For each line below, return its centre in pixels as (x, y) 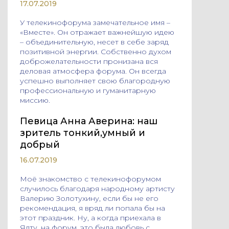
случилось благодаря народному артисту (97, 189)
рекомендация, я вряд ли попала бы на (93, 208)
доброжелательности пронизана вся (89, 61)
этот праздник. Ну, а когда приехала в (90, 218)
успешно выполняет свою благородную (95, 81)
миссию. (35, 100)
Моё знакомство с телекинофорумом (91, 179)
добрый (40, 145)
